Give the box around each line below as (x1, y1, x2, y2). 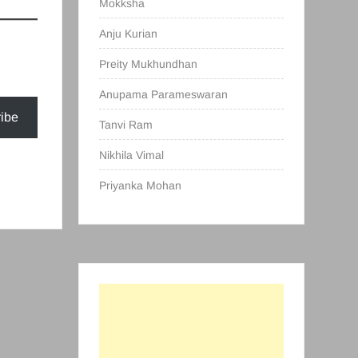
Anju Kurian (99, 27, 158, 40)
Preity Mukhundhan (99, 58, 198, 70)
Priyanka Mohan (99, 179, 182, 192)
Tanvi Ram (99, 118, 153, 131)
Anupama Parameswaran (99, 88, 229, 101)
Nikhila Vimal (99, 149, 165, 161)
